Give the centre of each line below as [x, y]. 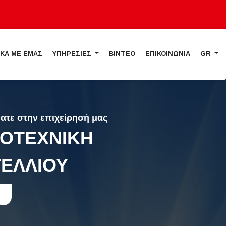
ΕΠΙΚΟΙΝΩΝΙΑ [168, 54]
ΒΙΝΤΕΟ [122, 54]
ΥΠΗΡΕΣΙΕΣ [73, 54]
